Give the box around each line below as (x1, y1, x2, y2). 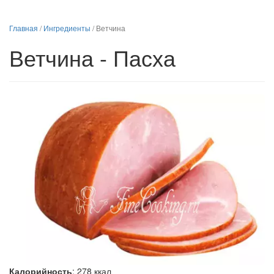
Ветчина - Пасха (9, 42, 176, 73)
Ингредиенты (43, 23, 91, 33)
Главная (9, 23, 38, 33)
